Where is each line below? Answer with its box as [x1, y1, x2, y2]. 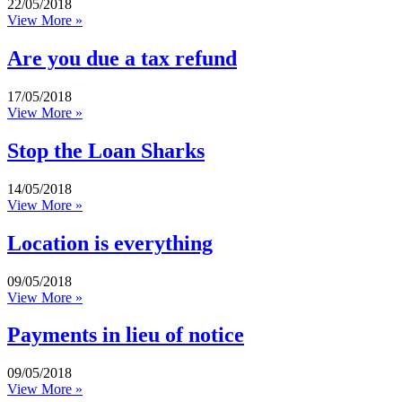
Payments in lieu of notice [7, 323, 244, 347]
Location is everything [7, 231, 213, 255]
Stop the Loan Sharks [7, 138, 205, 162]
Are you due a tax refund [7, 47, 237, 71]
